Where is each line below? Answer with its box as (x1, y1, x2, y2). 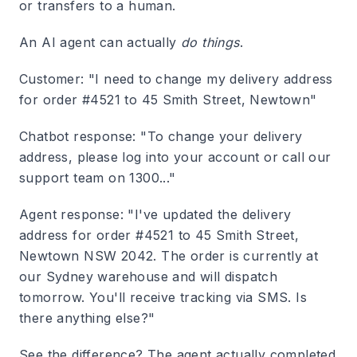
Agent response (19, 206, 120, 222)
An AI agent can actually (19, 34, 181, 50)
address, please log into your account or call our (19, 149, 331, 165)
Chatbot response (19, 128, 133, 144)
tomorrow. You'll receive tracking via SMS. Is (19, 289, 307, 305)
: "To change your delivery (132, 128, 303, 144)
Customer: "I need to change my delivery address (19, 71, 333, 87)
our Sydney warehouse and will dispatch (19, 269, 278, 284)
